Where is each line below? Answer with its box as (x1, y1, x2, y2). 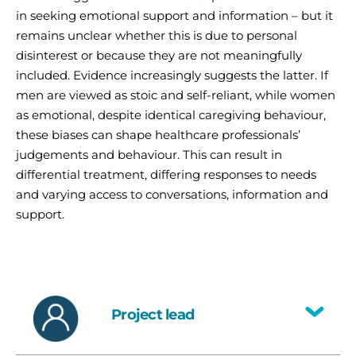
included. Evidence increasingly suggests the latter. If (16, 67, 328, 83)
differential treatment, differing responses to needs (16, 166, 316, 182)
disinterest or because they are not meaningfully (16, 47, 302, 63)
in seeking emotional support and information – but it (16, 7, 333, 23)
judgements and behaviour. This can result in (16, 146, 282, 162)
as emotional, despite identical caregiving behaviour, (16, 106, 326, 122)
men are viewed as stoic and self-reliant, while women (16, 87, 335, 103)
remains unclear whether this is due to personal (16, 27, 297, 43)
